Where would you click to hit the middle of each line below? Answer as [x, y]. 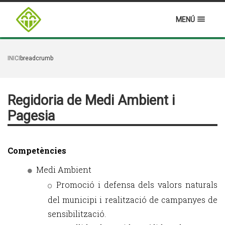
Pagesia [31, 116]
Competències [37, 150]
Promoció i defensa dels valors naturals [137, 185]
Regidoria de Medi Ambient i [91, 100]
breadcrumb [37, 58]
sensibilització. [77, 214]
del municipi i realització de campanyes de [133, 200]
